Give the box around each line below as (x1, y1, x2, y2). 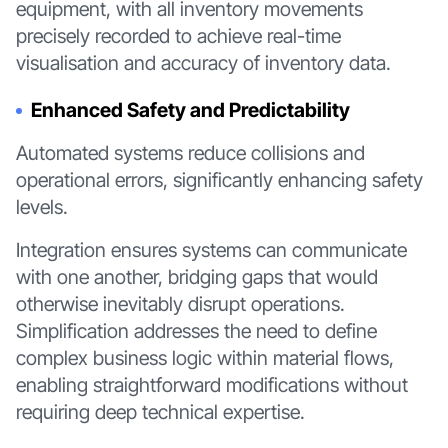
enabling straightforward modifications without (15, 372, 408, 397)
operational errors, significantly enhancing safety (15, 167, 423, 192)
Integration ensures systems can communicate (15, 237, 407, 262)
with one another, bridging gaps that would (15, 264, 378, 289)
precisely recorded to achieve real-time (15, 24, 341, 49)
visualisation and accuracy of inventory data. (15, 51, 391, 76)
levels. (15, 194, 68, 219)
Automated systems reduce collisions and (15, 140, 365, 165)
